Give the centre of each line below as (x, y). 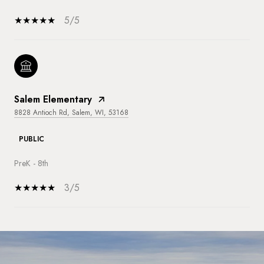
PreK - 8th (31, 163)
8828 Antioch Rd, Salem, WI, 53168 (71, 112)
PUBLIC (32, 139)
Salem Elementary (53, 99)
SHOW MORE (44, 242)
